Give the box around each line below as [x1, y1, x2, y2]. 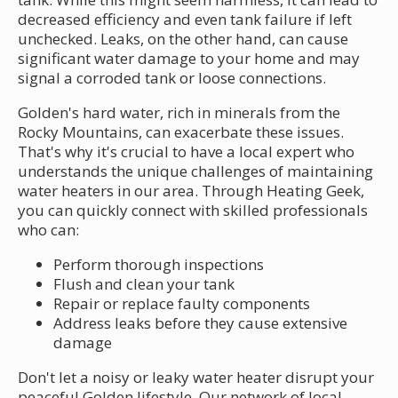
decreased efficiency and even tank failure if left [18, 8, 352, 29]
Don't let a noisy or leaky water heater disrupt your [18, 366, 374, 387]
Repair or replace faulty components [53, 292, 310, 314]
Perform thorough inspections [53, 253, 264, 275]
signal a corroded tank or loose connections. [18, 67, 326, 88]
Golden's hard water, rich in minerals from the [18, 101, 340, 123]
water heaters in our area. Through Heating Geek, [18, 179, 364, 201]
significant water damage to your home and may [18, 47, 360, 68]
